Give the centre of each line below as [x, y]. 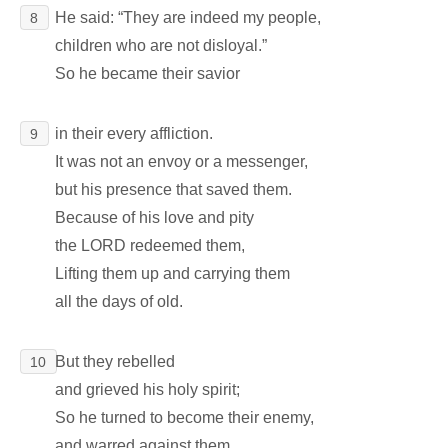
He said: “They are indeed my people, [188, 17]
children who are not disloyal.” [161, 45]
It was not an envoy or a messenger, [182, 161]
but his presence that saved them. [174, 189]
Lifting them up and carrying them [173, 273]
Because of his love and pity [155, 217]
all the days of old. [119, 301]
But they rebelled [115, 361]
